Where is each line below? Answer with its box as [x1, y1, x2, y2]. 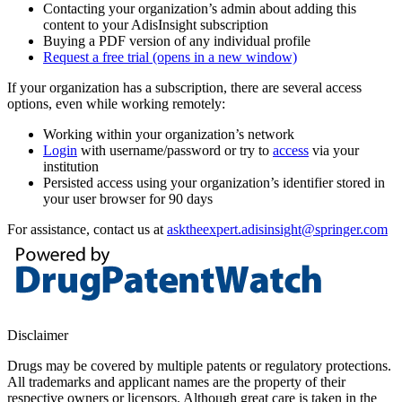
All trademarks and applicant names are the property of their [7, 374, 345, 390]
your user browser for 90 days [43, 191, 213, 207]
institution [43, 159, 99, 175]
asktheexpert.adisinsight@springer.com [167, 222, 388, 238]
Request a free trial [43, 49, 153, 66]
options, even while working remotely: [7, 96, 225, 112]
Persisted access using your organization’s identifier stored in [43, 175, 385, 191]
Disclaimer [7, 328, 68, 344]
